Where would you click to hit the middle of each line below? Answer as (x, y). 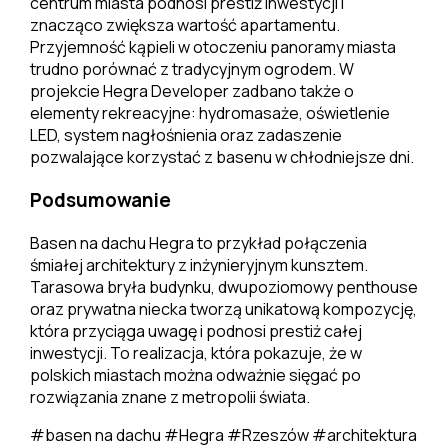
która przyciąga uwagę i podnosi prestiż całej (195, 330)
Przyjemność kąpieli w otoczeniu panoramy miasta (212, 47)
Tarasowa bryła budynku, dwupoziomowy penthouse (223, 286)
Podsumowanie (100, 199)
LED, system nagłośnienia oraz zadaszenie (185, 135)
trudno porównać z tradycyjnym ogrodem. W (191, 69)
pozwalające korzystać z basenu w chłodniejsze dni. (221, 157)
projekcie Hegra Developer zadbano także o (191, 91)
